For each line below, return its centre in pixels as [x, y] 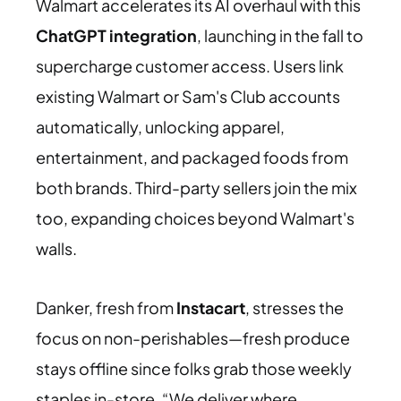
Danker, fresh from [106, 307]
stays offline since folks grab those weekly [194, 368]
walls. [56, 248]
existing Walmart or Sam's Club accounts [188, 96]
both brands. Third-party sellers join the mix [196, 187]
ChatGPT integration [116, 35]
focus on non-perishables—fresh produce [193, 337]
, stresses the [294, 307]
